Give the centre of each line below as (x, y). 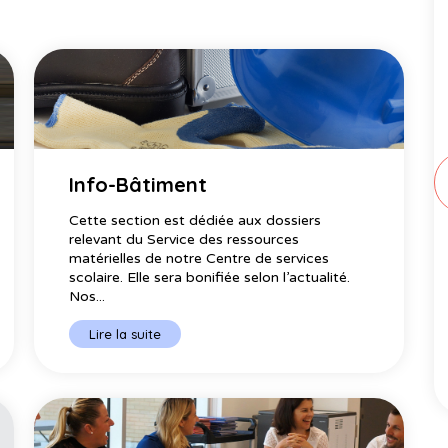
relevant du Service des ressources (183, 239)
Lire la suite (124, 333)
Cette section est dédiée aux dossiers (194, 220)
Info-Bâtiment (137, 184)
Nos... (86, 296)
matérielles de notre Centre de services (198, 258)
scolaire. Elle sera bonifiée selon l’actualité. (209, 277)
